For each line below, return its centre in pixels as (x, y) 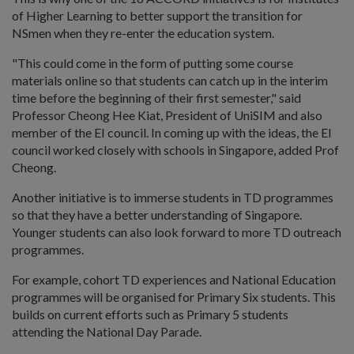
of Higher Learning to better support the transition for (157, 15)
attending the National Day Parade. (107, 331)
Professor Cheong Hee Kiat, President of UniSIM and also (167, 115)
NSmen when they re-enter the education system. (143, 33)
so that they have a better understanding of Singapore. (157, 215)
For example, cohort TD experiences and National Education (174, 279)
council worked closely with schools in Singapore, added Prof (175, 150)
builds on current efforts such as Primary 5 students (150, 314)
